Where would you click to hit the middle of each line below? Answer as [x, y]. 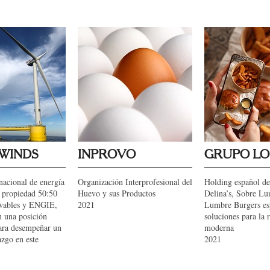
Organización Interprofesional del [135, 182]
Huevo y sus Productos [117, 193]
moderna [219, 228]
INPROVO [107, 155]
